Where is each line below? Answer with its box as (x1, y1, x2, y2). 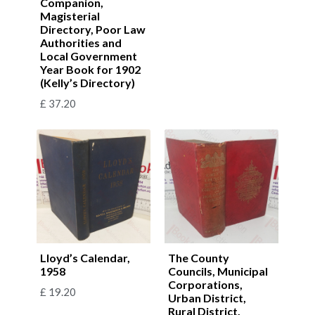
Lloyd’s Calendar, (40, 250, 130, 264)
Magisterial (40, 8, 100, 22)
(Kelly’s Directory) (40, 75, 135, 89)
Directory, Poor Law (40, 22, 146, 36)
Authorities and (40, 35, 122, 49)
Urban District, (168, 290, 246, 304)
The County (168, 250, 229, 264)
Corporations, (168, 277, 243, 291)
